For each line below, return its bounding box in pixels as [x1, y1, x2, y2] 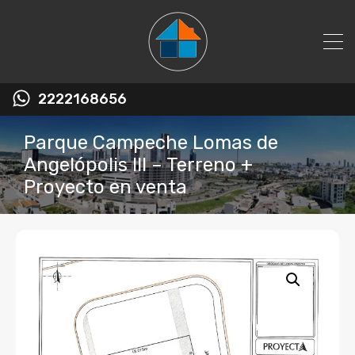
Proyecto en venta [24, 176, 187, 198]
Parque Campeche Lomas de [24, 132, 278, 154]
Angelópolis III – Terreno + [24, 154, 253, 176]
